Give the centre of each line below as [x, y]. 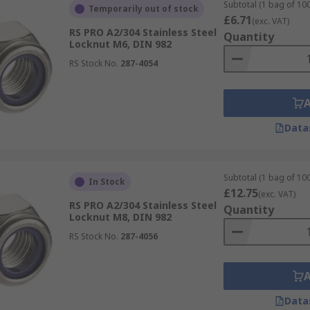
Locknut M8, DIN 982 [120, 217]
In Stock [107, 182]
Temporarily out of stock [143, 9]
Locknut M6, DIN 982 [120, 44]
